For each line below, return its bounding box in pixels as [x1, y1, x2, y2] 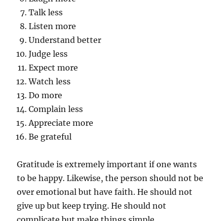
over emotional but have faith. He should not [17, 187, 193, 197]
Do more [29, 90, 63, 101]
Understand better [29, 35, 102, 45]
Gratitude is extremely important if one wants [17, 159, 197, 170]
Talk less [29, 7, 63, 18]
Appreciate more [29, 118, 94, 128]
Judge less [29, 49, 68, 59]
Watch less [29, 76, 71, 87]
